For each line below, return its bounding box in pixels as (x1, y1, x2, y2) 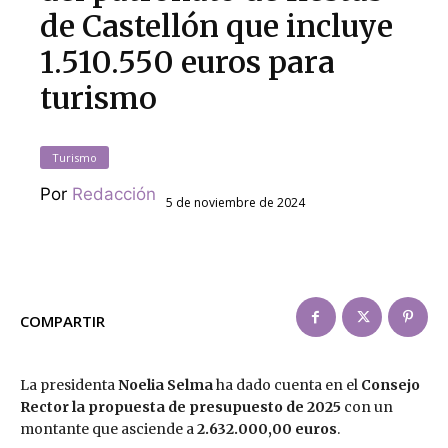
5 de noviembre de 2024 (166, 194, 306, 212)
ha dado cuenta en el (213, 376, 361, 395)
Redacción (72, 184, 157, 205)
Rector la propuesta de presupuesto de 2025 (20, 398, 341, 417)
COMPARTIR (20, 310, 105, 331)
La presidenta (20, 376, 118, 395)
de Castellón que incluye (40, 7, 394, 46)
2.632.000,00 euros (197, 420, 337, 439)
